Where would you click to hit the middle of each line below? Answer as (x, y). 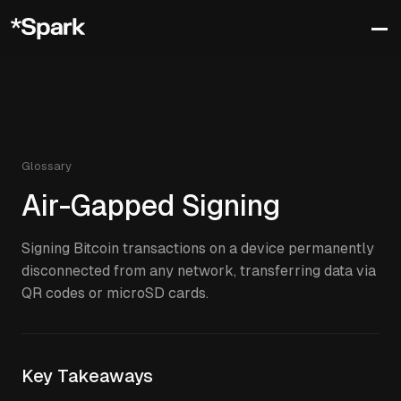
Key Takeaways (87, 376)
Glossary (47, 166)
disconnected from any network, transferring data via (199, 271)
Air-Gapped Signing (151, 206)
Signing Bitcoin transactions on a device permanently (198, 248)
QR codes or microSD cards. (115, 293)
